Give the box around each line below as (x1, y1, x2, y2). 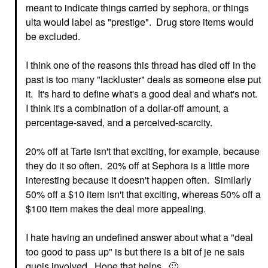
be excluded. (26, 29, 80, 44)
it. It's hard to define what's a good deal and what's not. (26, 87, 260, 101)
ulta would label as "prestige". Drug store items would (26, 15, 254, 29)
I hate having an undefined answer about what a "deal (26, 230, 253, 245)
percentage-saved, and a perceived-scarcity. (26, 115, 212, 130)
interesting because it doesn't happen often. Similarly (26, 173, 251, 187)
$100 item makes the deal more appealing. (26, 202, 211, 216)
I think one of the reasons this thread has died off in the (26, 58, 256, 72)
